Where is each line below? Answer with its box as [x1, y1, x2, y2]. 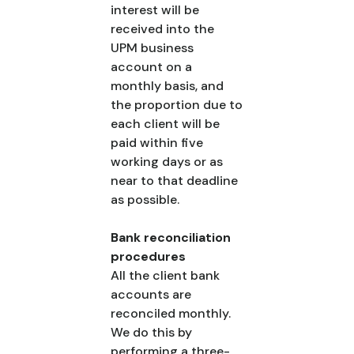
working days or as [111, 153, 223, 170]
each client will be [111, 115, 220, 132]
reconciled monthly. [111, 305, 231, 322]
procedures [111, 248, 186, 265]
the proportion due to [111, 96, 243, 113]
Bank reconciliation [111, 229, 231, 246]
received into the [111, 21, 214, 37]
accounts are [111, 286, 191, 303]
